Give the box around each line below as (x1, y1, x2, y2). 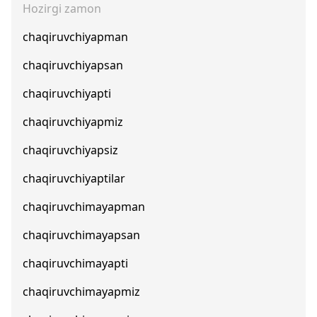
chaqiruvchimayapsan (23, 227, 140, 243)
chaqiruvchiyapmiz (23, 114, 123, 129)
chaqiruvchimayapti (23, 255, 128, 271)
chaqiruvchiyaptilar (23, 171, 125, 186)
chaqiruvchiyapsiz (23, 142, 118, 158)
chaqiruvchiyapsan (23, 57, 123, 73)
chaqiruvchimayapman (23, 199, 145, 214)
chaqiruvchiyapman (23, 29, 128, 45)
